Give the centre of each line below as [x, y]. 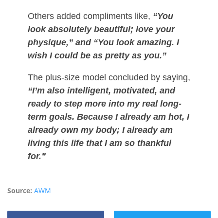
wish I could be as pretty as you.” [97, 56]
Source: [20, 191]
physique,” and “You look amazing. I [103, 43]
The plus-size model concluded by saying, [109, 78]
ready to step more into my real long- [104, 104]
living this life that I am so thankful [99, 143]
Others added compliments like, [89, 16]
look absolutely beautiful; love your [101, 29]
